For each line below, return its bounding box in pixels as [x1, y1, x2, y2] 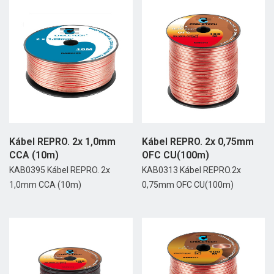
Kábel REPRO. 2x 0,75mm [141, 136, 254, 148]
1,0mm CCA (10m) [9, 180, 81, 190]
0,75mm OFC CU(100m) [141, 180, 234, 190]
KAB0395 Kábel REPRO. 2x [9, 165, 110, 176]
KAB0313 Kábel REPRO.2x [141, 165, 241, 176]
